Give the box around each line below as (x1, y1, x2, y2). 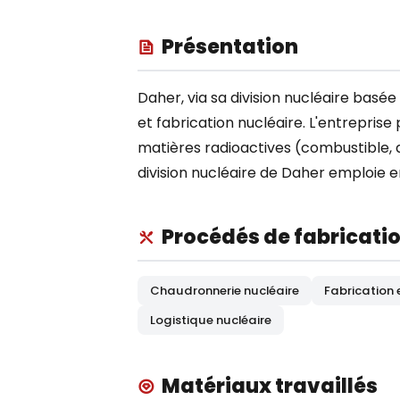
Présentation (162, 32, 298, 61)
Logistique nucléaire (150, 312, 271, 329)
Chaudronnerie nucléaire (150, 282, 299, 299)
